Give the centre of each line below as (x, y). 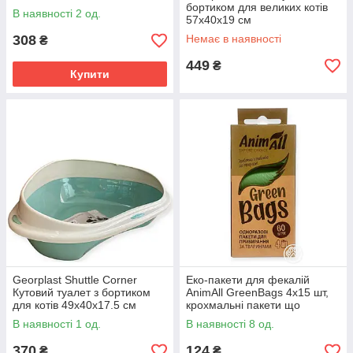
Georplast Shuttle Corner (75, 280)
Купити (90, 74)
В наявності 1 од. (57, 324)
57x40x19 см (219, 20)
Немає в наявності (234, 39)
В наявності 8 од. (230, 324)
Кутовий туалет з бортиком (82, 292)
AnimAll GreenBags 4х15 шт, (257, 292)
